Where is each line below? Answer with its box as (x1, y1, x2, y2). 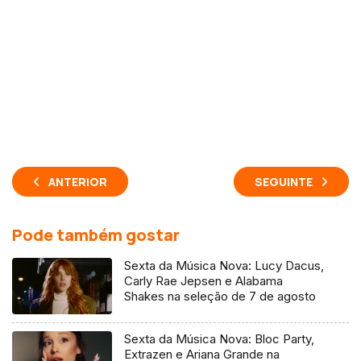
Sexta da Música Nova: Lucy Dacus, (124, 257, 325, 273)
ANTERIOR (48, 173, 107, 189)
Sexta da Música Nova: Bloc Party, (124, 330, 315, 346)
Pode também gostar (12, 223, 180, 246)
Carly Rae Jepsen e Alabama (124, 272, 284, 288)
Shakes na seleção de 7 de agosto (124, 288, 317, 304)
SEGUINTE (255, 173, 313, 189)
